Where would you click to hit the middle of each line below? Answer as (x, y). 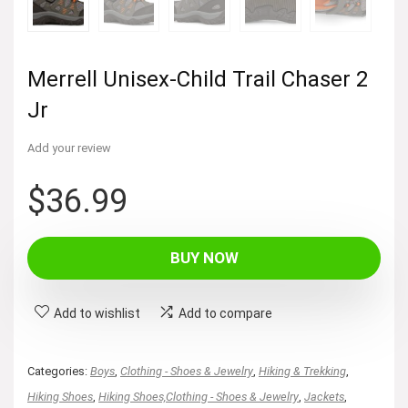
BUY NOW (204, 257)
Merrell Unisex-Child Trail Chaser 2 (198, 79)
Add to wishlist (97, 313)
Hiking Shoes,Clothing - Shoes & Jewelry (199, 396)
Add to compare (225, 313)
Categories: (59, 371)
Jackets (324, 396)
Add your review (69, 148)
